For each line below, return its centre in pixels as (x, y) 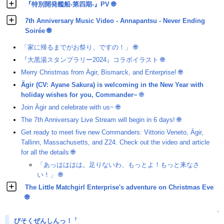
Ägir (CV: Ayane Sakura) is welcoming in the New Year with (112, 85)
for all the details (45, 152)
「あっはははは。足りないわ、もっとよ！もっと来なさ (118, 165)
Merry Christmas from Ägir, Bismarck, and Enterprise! (99, 72)
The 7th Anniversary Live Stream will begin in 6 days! (98, 120)
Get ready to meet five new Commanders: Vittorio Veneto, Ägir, (112, 132)
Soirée (35, 31)
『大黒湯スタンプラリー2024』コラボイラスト (90, 60)
